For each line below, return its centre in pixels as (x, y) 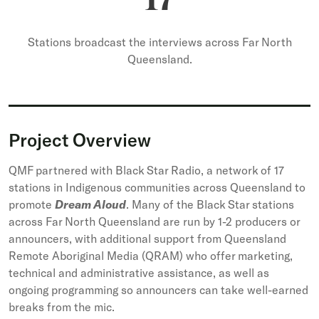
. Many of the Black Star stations (210, 204)
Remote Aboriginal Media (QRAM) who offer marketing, (151, 255)
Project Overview (80, 140)
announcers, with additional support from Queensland (147, 238)
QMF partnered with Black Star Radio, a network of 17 (146, 170)
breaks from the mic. (64, 307)
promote (32, 204)
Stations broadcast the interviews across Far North (159, 42)
